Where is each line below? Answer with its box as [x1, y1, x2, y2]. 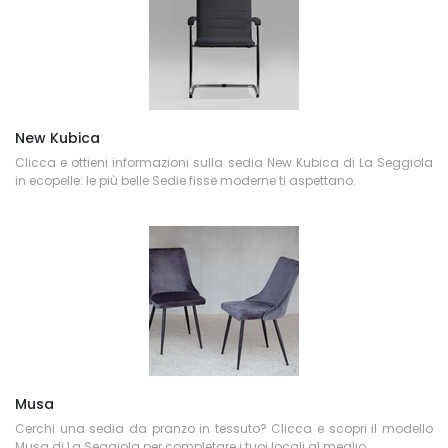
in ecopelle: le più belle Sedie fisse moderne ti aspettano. [15, 172, 356, 189]
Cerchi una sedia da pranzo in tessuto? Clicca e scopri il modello [15, 420, 433, 437]
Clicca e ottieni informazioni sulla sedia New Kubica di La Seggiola [15, 154, 433, 171]
